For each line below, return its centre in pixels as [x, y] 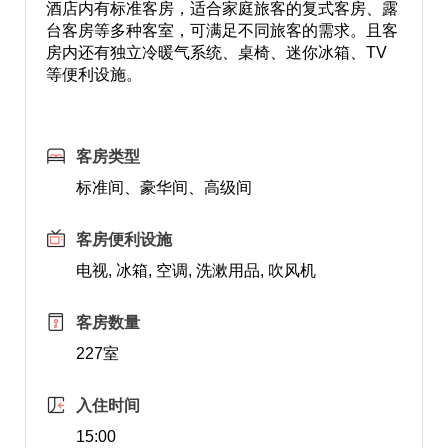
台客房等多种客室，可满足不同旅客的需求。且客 [221, 30]
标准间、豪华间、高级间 [163, 187]
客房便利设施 [123, 239]
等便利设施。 [93, 74]
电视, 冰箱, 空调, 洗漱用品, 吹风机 [195, 270]
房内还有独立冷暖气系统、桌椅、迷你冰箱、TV [216, 52]
